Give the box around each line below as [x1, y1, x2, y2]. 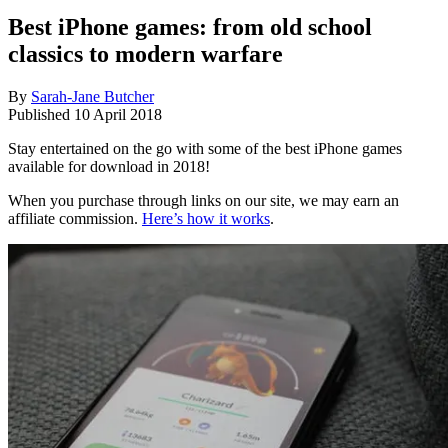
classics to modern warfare [8, 41, 283, 68]
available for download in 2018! [8, 158, 210, 176]
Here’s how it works [142, 210, 270, 228]
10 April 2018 [74, 106, 162, 124]
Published [8, 106, 74, 124]
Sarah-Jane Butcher [31, 88, 154, 106]
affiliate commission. [8, 210, 142, 228]
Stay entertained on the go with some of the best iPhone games [8, 140, 402, 158]
